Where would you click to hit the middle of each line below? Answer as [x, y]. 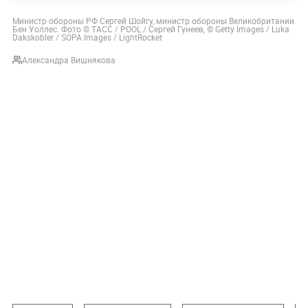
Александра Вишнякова [68, 60]
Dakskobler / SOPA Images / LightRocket [87, 37]
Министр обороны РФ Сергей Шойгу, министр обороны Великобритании [153, 21]
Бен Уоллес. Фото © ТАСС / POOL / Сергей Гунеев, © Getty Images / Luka [151, 29]
